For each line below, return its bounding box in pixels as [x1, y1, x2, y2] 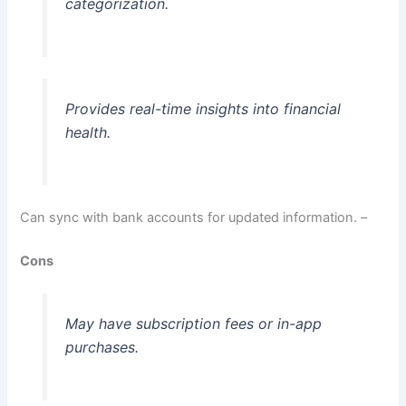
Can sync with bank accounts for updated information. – [20, 209, 368, 227]
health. [64, 122, 111, 141]
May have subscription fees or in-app [64, 314, 322, 333]
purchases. [64, 337, 139, 356]
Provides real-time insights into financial [64, 99, 341, 118]
